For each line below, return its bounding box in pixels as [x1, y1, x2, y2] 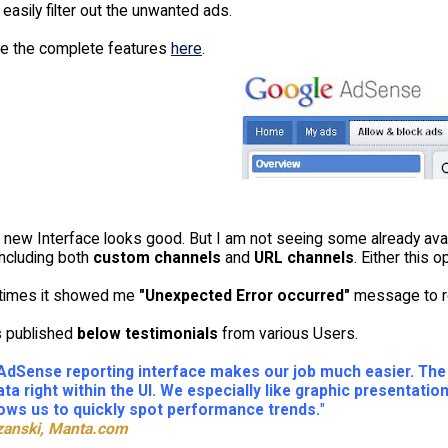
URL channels [253, 247, 354, 267]
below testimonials [76, 323, 222, 343]
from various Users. [221, 323, 358, 343]
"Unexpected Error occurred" [138, 285, 350, 305]
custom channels [92, 247, 221, 267]
